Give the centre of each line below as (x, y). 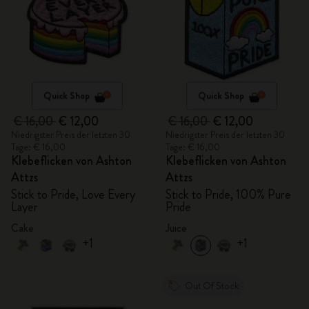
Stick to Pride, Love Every (73, 195)
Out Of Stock (212, 286)
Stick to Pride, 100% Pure (228, 195)
